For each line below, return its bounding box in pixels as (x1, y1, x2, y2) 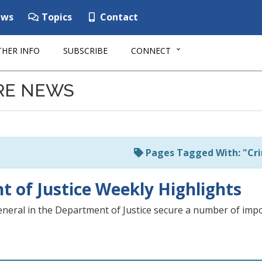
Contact (98, 11, 138, 23)
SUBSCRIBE (63, 45, 108, 56)
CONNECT (131, 45, 171, 56)
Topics (39, 11, 72, 23)
